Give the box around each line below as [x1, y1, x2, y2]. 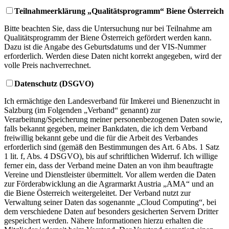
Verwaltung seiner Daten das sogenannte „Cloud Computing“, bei [4, 197, 216, 207]
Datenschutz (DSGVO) [14, 79, 94, 88]
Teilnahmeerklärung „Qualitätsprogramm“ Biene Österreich [14, 6, 224, 15]
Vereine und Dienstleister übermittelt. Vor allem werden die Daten [4, 170, 216, 179]
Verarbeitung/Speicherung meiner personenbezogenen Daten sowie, [4, 114, 222, 124]
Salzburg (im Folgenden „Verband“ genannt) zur [4, 105, 161, 114]
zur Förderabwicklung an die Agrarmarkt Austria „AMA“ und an [4, 179, 214, 188]
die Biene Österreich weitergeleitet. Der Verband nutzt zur [4, 188, 191, 197]
